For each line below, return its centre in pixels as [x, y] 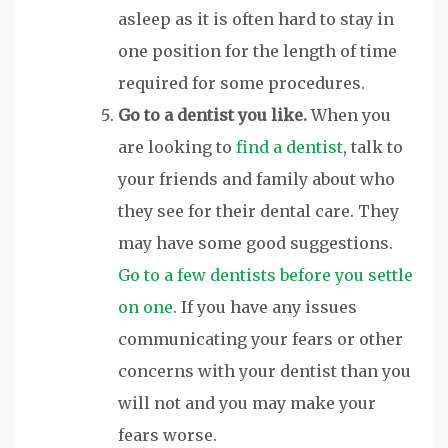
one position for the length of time [257, 50]
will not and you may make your [247, 402]
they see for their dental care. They [258, 210]
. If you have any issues [265, 306]
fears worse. [167, 434]
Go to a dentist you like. [212, 114]
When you [349, 114]
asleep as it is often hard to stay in [256, 18]
